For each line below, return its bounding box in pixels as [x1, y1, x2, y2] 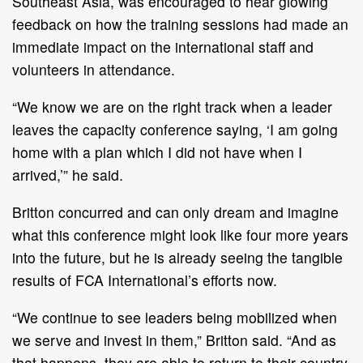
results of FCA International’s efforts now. [12, 269, 277, 290]
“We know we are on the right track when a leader [12, 96, 332, 117]
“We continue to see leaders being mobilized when [12, 306, 337, 327]
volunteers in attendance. [12, 58, 175, 79]
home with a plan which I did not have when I [12, 141, 302, 162]
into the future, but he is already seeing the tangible [12, 246, 343, 267]
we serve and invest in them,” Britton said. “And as [12, 329, 336, 350]
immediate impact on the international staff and [12, 36, 314, 57]
